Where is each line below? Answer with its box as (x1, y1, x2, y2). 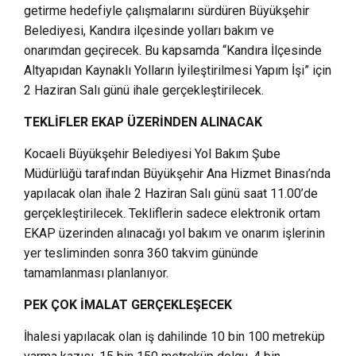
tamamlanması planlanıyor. (24, 265, 168, 281)
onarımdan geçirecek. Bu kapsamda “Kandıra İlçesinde (24, 43, 322, 58)
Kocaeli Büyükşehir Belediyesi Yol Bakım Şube (24, 146, 281, 161)
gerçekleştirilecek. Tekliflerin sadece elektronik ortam (24, 206, 320, 221)
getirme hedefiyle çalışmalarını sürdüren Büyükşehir (24, 3, 309, 18)
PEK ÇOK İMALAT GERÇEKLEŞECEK (24, 297, 232, 312)
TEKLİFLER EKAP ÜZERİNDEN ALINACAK (24, 114, 262, 130)
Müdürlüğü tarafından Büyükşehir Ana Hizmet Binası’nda (24, 166, 331, 181)
